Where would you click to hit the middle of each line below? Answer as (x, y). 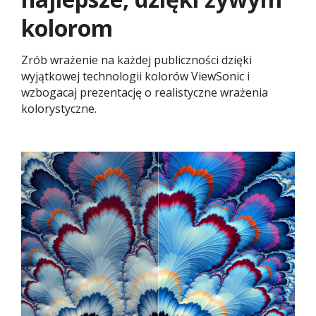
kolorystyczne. (59, 108)
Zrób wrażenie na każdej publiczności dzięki (136, 60)
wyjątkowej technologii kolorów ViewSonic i (135, 76)
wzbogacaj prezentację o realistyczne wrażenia (145, 92)
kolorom (67, 28)
